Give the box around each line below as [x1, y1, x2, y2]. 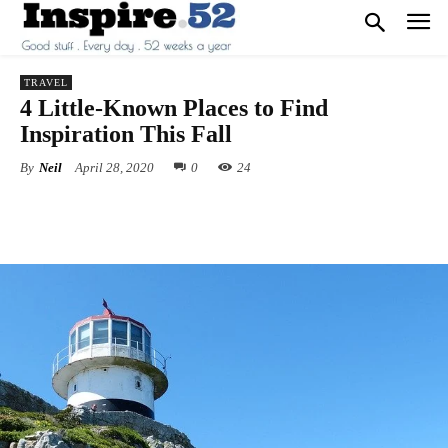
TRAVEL [24, 77, 68, 88]
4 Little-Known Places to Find [20, 95, 328, 121]
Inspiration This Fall [20, 121, 232, 147]
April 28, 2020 [75, 160, 154, 176]
